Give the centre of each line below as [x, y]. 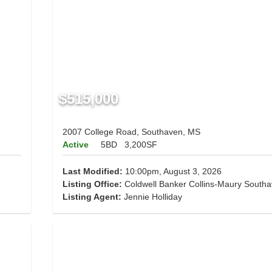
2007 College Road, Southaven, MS [131, 132]
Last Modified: [92, 172]
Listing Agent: [93, 197]
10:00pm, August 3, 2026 [172, 172]
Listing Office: [92, 184]
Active [75, 145]
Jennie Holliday [153, 197]
